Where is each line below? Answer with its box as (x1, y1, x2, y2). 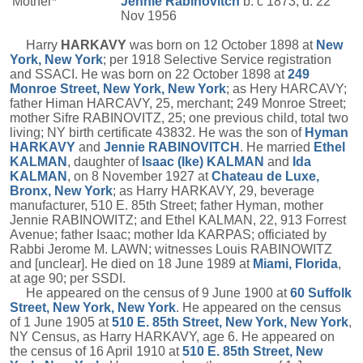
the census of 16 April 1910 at (10, 344, 182, 358)
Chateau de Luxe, (211, 169, 319, 183)
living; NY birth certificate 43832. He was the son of (10, 126, 305, 139)
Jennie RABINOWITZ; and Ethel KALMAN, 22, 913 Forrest (10, 213, 346, 227)
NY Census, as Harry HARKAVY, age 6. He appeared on (10, 330, 335, 344)
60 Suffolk (290, 286, 352, 300)
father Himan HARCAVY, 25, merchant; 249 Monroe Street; (10, 96, 346, 110)
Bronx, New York (10, 184, 113, 198)
